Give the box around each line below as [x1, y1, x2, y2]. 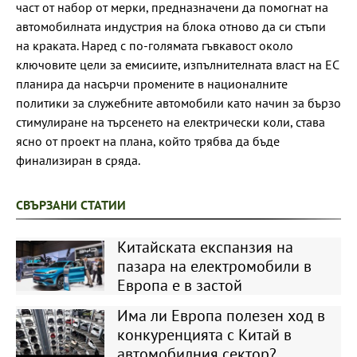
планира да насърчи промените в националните [16, 75, 288, 92]
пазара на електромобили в [116, 255, 312, 277]
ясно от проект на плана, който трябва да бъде [16, 132, 280, 149]
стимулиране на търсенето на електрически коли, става [16, 113, 325, 130]
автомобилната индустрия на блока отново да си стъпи [16, 18, 326, 34]
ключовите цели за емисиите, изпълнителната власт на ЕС [16, 56, 339, 73]
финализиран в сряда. [16, 151, 140, 168]
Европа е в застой [116, 274, 242, 296]
